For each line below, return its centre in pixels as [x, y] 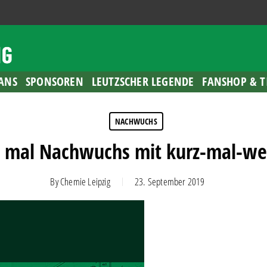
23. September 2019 [170, 181]
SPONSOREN [54, 81]
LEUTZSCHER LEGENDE [143, 81]
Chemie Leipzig [85, 181]
